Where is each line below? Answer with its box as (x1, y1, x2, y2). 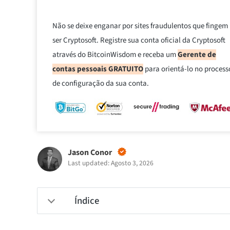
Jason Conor (68, 147, 112, 159)
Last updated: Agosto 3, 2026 (68, 158, 154, 168)
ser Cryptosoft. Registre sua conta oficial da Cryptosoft (52, 34, 225, 46)
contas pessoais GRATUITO (52, 63, 143, 74)
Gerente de (178, 49, 216, 60)
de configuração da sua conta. (52, 78, 149, 89)
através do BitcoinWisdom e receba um (52, 49, 178, 60)
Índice (74, 194, 99, 208)
